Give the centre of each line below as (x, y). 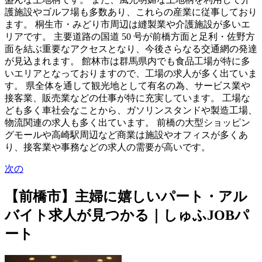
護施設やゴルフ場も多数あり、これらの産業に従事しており (131, 12)
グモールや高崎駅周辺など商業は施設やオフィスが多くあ (126, 135)
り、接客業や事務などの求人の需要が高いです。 (108, 147)
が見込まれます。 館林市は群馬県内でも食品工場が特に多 (127, 61)
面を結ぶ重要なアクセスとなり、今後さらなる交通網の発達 (131, 49)
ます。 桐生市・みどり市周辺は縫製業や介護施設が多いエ (127, 25)
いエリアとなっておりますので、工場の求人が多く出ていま (131, 74)
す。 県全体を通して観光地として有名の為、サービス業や (127, 86)
